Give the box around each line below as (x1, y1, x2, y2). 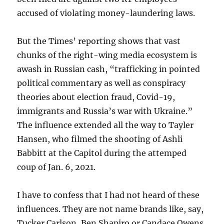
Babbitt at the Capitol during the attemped (17, 148, 187, 158)
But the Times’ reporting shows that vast (17, 36, 181, 46)
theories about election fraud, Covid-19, (17, 92, 175, 102)
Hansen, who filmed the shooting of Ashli (17, 134, 183, 144)
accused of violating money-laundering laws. (17, 8, 195, 18)
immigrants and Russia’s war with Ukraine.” (17, 106, 193, 116)
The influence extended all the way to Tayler (17, 120, 194, 130)
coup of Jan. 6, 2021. (17, 162, 96, 172)
